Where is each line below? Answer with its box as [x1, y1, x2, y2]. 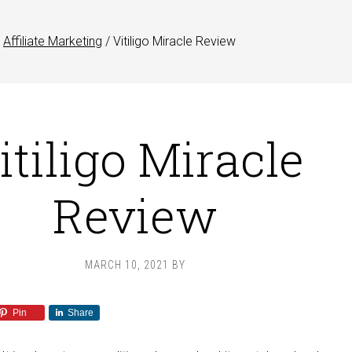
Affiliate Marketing [3, 34, 102, 49]
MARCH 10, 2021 [85, 258, 169, 271]
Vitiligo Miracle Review [110, 34, 236, 49]
